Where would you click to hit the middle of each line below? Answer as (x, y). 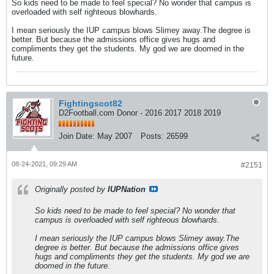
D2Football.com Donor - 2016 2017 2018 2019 (140, 113)
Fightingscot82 (91, 103)
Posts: (152, 136)
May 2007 (115, 136)
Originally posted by (71, 189)
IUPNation (127, 189)
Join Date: (77, 136)
